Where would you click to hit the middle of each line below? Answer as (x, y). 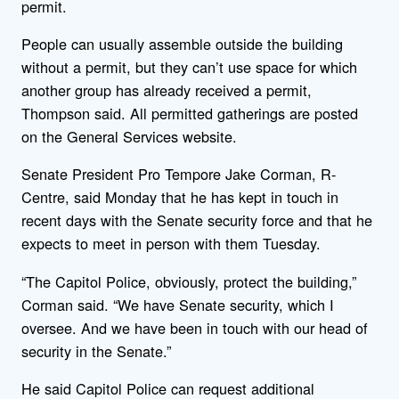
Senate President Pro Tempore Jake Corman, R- (179, 174)
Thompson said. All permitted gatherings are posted (190, 114)
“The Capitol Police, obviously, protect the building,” (189, 281)
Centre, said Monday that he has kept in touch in (180, 197)
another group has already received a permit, (167, 90)
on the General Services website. (129, 137)
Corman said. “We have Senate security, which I (178, 304)
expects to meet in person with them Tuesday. (171, 244)
